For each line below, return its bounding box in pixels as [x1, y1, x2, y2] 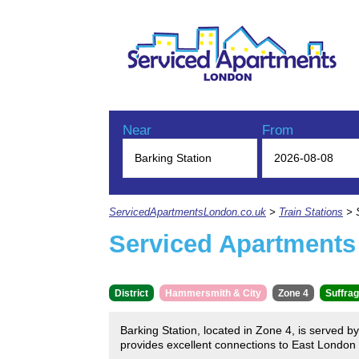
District [115, 287, 148, 299]
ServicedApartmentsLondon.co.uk [109, 206, 266, 218]
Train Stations [279, 206, 343, 218]
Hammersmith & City [165, 287, 261, 299]
